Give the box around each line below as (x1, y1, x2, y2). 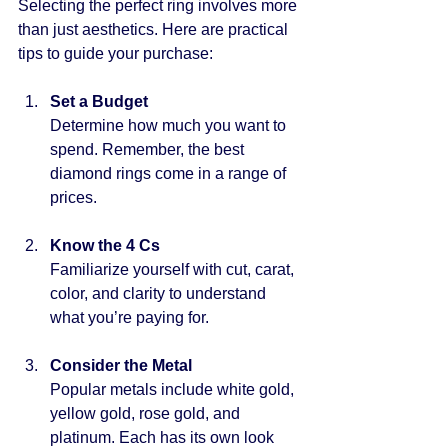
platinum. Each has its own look (50, 428, 278, 446)
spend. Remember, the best (50, 140, 248, 158)
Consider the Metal (50, 356, 192, 374)
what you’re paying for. (50, 308, 209, 326)
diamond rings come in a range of (50, 164, 290, 182)
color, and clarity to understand (50, 284, 270, 302)
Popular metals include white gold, (50, 380, 298, 398)
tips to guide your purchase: (18, 44, 213, 62)
